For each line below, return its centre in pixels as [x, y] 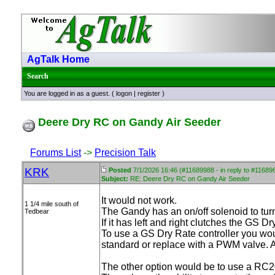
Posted [120, 170]
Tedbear [37, 211]
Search [38, 76]
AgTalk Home [58, 59]
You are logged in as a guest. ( [70, 93]
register [149, 93]
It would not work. [140, 200]
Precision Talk [125, 153]
